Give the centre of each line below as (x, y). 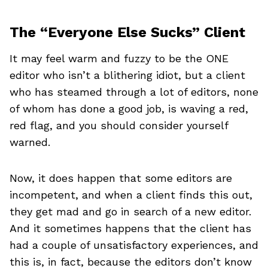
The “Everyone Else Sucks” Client (127, 32)
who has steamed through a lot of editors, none (134, 92)
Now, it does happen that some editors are (121, 178)
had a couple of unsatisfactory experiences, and (134, 245)
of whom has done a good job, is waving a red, (129, 108)
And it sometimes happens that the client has (130, 228)
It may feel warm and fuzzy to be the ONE (119, 58)
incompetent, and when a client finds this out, (131, 194)
